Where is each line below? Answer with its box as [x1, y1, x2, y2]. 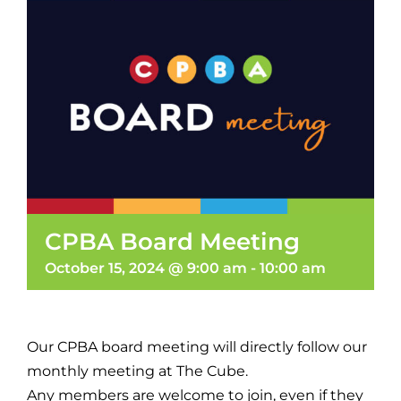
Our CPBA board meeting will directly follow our [27, 337, 367, 355]
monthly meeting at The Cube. [27, 362, 248, 380]
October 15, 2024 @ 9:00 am [45, 259, 247, 277]
